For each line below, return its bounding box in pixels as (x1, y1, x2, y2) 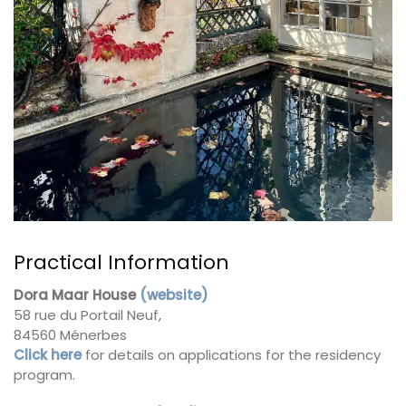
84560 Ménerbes (14, 324, 127, 344)
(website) (140, 285, 208, 304)
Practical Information (14, 247, 229, 276)
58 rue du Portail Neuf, (14, 304, 161, 324)
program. (14, 364, 75, 384)
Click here (14, 344, 82, 364)
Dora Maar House (14, 285, 136, 304)
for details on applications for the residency (82, 344, 381, 364)
